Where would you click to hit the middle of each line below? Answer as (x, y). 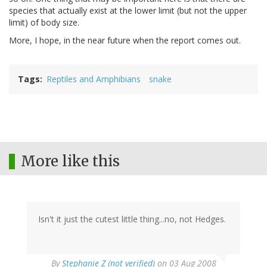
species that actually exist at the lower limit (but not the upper (128, 10)
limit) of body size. (44, 22)
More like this (70, 161)
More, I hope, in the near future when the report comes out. (125, 40)
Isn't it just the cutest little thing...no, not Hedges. (132, 219)
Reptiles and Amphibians (94, 79)
